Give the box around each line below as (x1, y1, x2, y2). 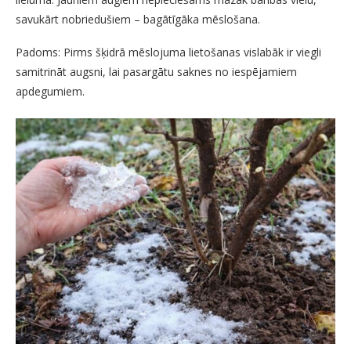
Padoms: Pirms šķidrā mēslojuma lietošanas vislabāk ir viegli (16, 45, 321, 60)
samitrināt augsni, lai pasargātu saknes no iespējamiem (16, 64, 297, 80)
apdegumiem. (16, 84, 85, 100)
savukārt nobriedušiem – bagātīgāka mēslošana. (16, 12, 260, 27)
